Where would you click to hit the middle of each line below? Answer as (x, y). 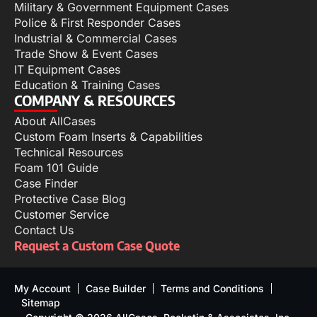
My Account (42, 288)
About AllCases (55, 121)
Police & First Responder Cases (97, 22)
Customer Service (62, 214)
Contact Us (44, 230)
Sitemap (41, 302)
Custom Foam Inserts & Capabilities (108, 136)
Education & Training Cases (87, 85)
